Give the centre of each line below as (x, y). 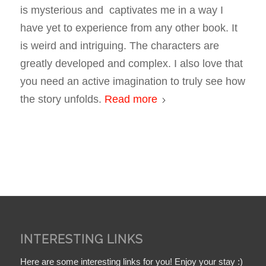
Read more (131, 99)
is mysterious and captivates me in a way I (121, 10)
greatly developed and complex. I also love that (131, 64)
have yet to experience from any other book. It (129, 28)
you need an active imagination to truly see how (132, 82)
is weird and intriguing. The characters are (119, 46)
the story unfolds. (62, 99)
